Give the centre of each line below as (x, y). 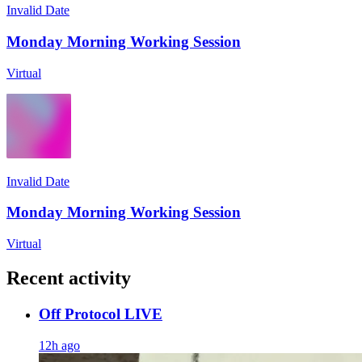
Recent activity (69, 278)
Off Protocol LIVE (101, 314)
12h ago (59, 345)
